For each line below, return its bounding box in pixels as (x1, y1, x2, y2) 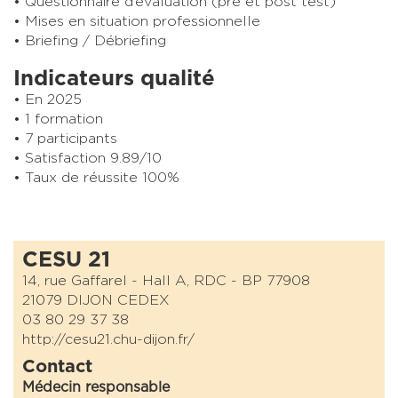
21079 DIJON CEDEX (22, 292, 170, 307)
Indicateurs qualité (13, 68, 215, 90)
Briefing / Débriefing (25, 33, 166, 48)
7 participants (25, 131, 117, 146)
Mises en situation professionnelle (25, 13, 260, 28)
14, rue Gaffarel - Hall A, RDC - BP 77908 (22, 273, 310, 288)
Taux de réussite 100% (25, 170, 179, 185)
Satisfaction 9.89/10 (25, 150, 162, 165)
